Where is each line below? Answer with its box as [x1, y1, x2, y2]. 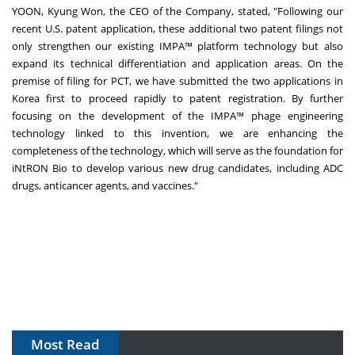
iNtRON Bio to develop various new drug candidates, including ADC [12, 161, 343, 176]
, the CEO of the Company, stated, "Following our [103, 4, 344, 19]
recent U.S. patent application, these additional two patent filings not [12, 21, 343, 36]
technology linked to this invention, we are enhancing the [12, 126, 343, 141]
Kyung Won [47, 4, 104, 19]
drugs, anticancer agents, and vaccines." [12, 178, 198, 193]
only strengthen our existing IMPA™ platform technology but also [12, 39, 343, 54]
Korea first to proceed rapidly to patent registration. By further [12, 91, 343, 106]
